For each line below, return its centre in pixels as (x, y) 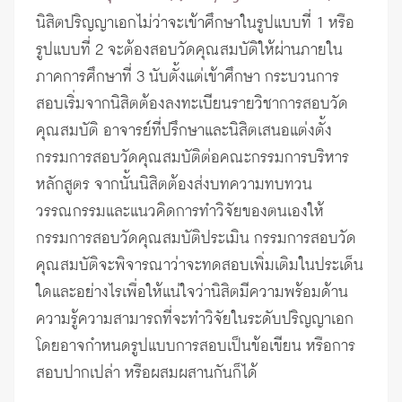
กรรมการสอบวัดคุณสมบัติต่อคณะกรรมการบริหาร (192, 158)
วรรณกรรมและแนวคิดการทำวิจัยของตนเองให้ (180, 212)
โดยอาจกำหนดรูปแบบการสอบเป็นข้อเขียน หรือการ (196, 347)
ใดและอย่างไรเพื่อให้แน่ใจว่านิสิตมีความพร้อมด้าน (192, 293)
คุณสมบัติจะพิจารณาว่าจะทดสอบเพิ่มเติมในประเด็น (200, 266)
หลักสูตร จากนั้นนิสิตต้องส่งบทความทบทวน (174, 185)
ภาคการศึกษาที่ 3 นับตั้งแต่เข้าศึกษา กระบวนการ (188, 78)
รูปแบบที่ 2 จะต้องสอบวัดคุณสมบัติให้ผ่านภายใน (189, 51)
